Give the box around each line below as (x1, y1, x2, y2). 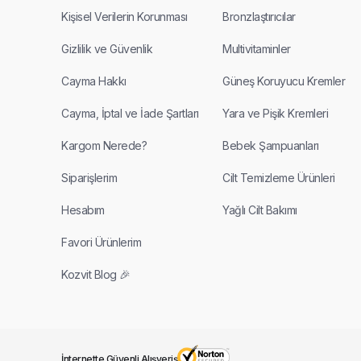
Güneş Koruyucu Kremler (222, 74, 345, 89)
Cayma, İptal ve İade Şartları (61, 106, 199, 121)
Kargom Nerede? (61, 139, 147, 153)
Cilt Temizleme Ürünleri (222, 171, 335, 185)
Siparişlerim (61, 171, 117, 185)
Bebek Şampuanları (222, 139, 319, 153)
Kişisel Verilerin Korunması (61, 10, 188, 24)
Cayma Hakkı (61, 74, 127, 89)
